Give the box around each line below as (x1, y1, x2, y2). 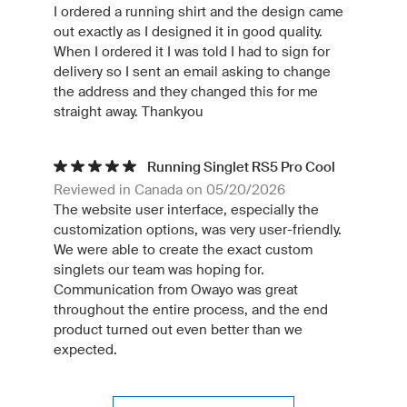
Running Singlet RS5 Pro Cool (147, 159, 335, 175)
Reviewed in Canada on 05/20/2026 (54, 182, 285, 198)
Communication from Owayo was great (54, 282, 298, 298)
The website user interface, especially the (54, 202, 319, 218)
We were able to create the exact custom (54, 242, 313, 258)
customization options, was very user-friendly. (54, 222, 342, 238)
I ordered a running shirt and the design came (54, 4, 343, 20)
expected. (54, 342, 117, 358)
